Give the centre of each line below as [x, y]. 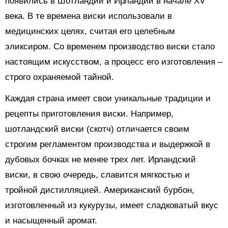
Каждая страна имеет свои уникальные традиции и [108, 99]
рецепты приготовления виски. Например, [89, 114]
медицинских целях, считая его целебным [90, 32]
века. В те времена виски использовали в [89, 16]
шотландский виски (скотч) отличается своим [97, 129]
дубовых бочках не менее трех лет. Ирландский [101, 160]
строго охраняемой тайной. [60, 77]
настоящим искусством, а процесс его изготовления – [114, 62]
